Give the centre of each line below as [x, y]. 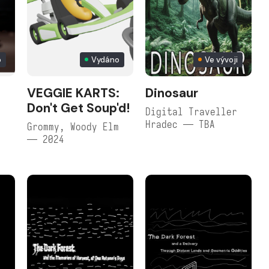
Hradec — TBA [180, 124]
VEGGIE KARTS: [73, 93]
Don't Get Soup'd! [78, 108]
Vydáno [105, 59]
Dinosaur [171, 93]
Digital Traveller [191, 112]
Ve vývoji [221, 59]
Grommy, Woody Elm [73, 127]
